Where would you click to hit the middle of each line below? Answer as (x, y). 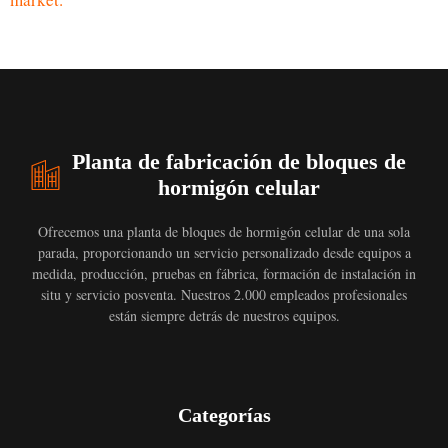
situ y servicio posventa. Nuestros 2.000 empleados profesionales (224, 295)
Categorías (224, 415)
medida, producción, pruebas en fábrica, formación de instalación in (224, 274)
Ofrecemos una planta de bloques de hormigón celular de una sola (224, 232)
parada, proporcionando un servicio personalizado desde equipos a (224, 253)
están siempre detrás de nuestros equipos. (224, 316)
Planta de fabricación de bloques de (239, 162)
